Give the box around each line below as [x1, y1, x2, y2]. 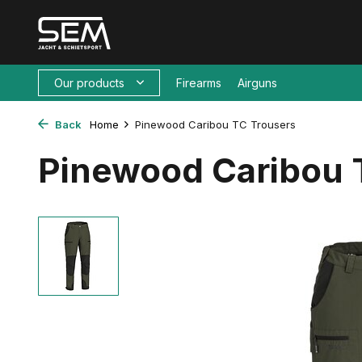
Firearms [176, 76, 221, 90]
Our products [54, 76, 124, 90]
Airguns [238, 76, 277, 90]
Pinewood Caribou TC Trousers [135, 118, 296, 131]
